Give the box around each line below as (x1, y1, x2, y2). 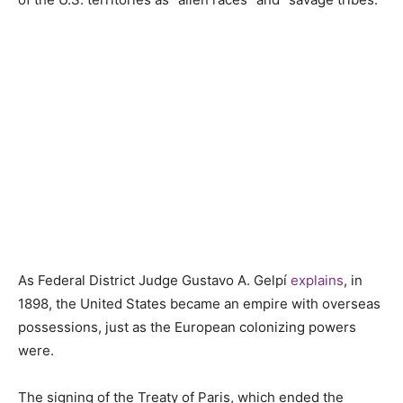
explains (291, 271, 344, 289)
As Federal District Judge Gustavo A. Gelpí (18, 271, 291, 289)
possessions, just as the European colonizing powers (18, 318, 356, 336)
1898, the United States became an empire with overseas (18, 294, 381, 312)
